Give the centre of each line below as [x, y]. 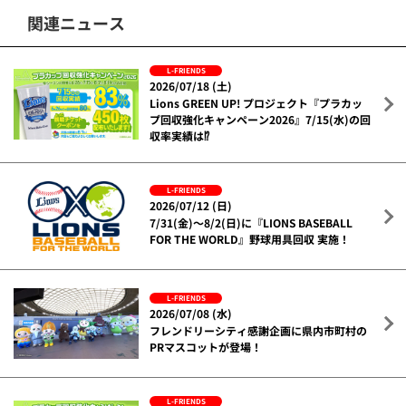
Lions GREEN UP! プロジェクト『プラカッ [256, 102]
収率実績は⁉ [180, 135]
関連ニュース [76, 22]
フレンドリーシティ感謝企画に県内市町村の [259, 330]
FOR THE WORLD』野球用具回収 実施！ [250, 239]
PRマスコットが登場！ [206, 346]
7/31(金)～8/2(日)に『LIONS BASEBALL [251, 222]
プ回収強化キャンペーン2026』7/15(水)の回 [261, 119]
